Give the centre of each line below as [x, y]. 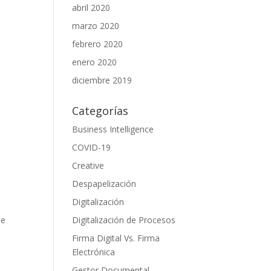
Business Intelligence [113, 129]
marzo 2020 [96, 26]
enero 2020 [95, 62]
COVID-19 [92, 147]
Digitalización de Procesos [124, 220]
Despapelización [104, 184]
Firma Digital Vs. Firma [116, 238]
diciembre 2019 [102, 80]
